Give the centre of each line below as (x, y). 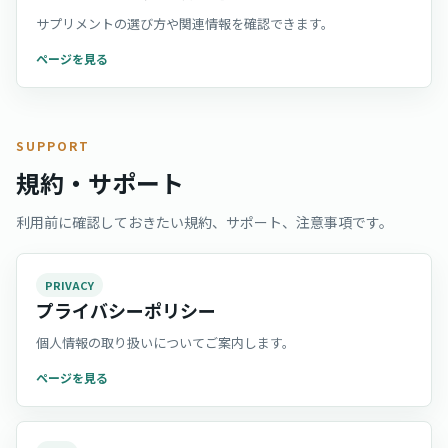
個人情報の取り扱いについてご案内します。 (165, 342)
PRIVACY (69, 284)
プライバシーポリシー (126, 310)
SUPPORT (53, 145)
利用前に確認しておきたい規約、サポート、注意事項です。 (204, 222)
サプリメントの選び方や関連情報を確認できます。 (185, 23)
